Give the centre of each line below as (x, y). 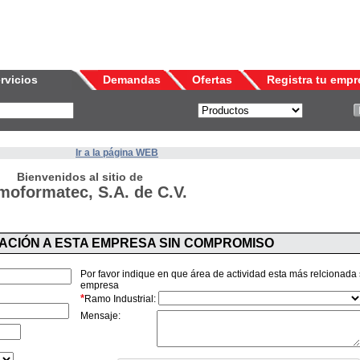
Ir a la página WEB (117, 153)
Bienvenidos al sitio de (80, 177)
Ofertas (212, 80)
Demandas (132, 80)
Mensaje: (100, 316)
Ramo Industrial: (120, 299)
